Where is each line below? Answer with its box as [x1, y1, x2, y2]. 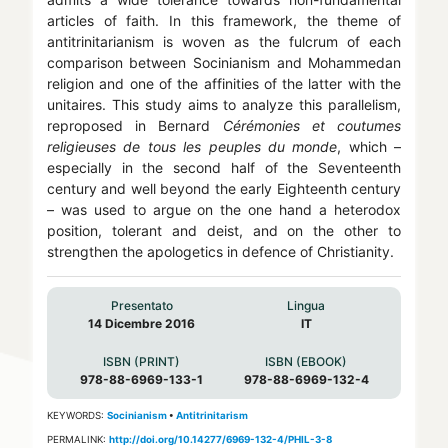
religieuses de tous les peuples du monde [46, 138, 338, 156]
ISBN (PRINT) [103, 354, 181, 370]
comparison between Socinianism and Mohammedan [46, 54, 402, 72]
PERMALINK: [46, 434, 109, 446]
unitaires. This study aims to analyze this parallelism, [46, 96, 402, 114]
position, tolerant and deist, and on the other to [46, 222, 402, 240]
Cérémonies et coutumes [222, 117, 402, 135]
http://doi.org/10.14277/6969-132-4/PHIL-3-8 [108, 434, 332, 446]
